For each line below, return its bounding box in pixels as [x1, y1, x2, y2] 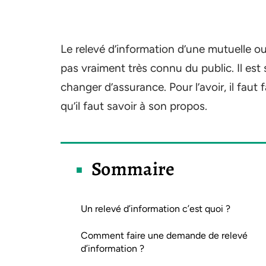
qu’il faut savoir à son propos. [61, 99, 207, 113]
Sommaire [91, 156, 175, 182]
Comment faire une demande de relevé [81, 230, 248, 241]
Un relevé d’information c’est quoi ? [81, 203, 230, 214]
